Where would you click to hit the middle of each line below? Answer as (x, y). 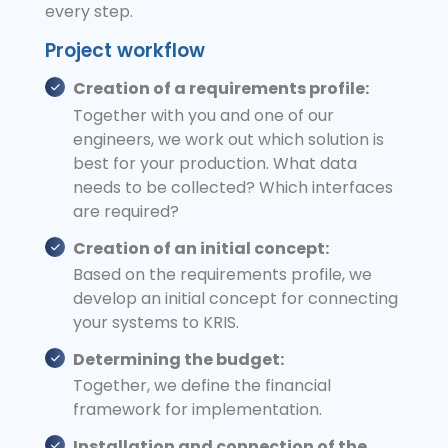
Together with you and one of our (203, 115)
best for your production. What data (215, 163)
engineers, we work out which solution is (228, 139)
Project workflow (125, 50)
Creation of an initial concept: (201, 248)
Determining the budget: (178, 359)
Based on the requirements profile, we (222, 274)
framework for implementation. (197, 410)
